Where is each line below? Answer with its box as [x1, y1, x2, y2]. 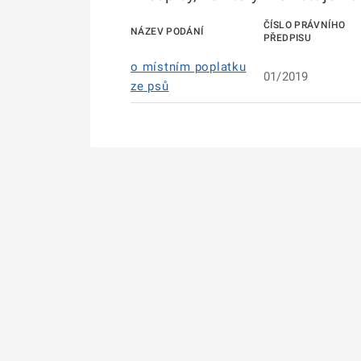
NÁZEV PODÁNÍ [131, 26, 204, 37]
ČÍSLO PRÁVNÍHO [263, 19, 346, 31]
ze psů [131, 79, 169, 93]
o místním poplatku [131, 60, 247, 74]
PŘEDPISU [263, 32, 311, 44]
